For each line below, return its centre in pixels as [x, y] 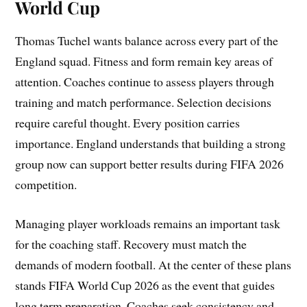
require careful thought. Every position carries [128, 123]
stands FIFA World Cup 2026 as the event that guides [145, 285]
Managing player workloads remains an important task [148, 224]
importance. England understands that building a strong [151, 144]
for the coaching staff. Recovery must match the [131, 244]
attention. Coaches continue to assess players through [145, 82]
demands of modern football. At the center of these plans [153, 265]
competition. [46, 185]
